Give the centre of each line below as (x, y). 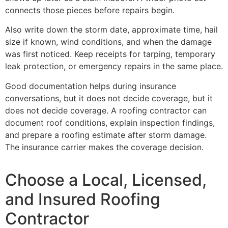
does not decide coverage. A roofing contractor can (106, 110)
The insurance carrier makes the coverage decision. (104, 147)
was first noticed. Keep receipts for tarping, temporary (110, 54)
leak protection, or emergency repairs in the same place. (114, 66)
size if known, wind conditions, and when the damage (108, 42)
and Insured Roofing (83, 199)
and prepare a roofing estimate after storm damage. (106, 135)
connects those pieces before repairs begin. (90, 10)
